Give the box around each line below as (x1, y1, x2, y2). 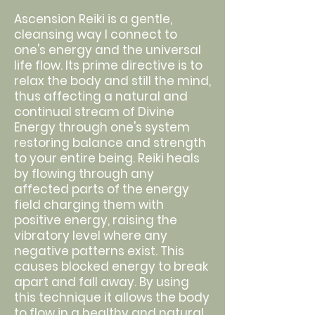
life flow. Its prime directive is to (14, 57, 202, 74)
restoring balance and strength (14, 134, 206, 151)
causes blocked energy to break (14, 258, 208, 275)
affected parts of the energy (14, 181, 189, 198)
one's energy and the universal (14, 41, 201, 58)
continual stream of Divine (14, 103, 174, 120)
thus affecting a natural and (14, 88, 188, 105)
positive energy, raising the (14, 212, 177, 229)
